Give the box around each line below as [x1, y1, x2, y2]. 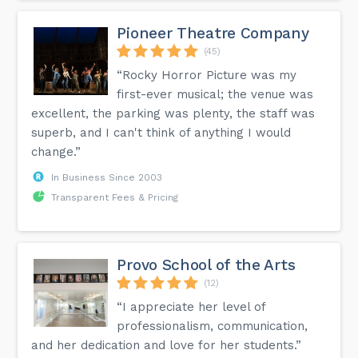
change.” [31, 144, 82, 159]
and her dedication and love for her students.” [31, 337, 302, 352]
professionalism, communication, [117, 318, 308, 333]
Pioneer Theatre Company [117, 23, 309, 42]
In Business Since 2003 [51, 171, 163, 183]
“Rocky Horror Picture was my [117, 67, 297, 82]
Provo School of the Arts [117, 255, 296, 274]
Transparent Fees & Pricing [51, 191, 179, 203]
